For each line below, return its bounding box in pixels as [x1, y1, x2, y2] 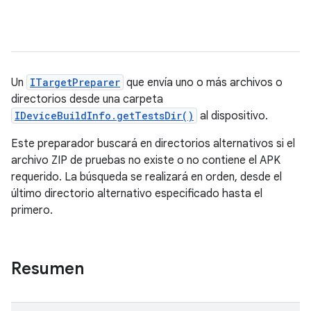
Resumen [11, 258, 84, 279]
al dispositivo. [197, 109, 268, 123]
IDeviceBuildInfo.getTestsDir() [15, 109, 194, 122]
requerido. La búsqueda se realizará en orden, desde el [11, 170, 282, 184]
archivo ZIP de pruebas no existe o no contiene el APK [11, 153, 280, 167]
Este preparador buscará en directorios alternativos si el [11, 137, 295, 151]
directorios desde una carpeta [11, 92, 163, 106]
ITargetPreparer [30, 76, 120, 89]
